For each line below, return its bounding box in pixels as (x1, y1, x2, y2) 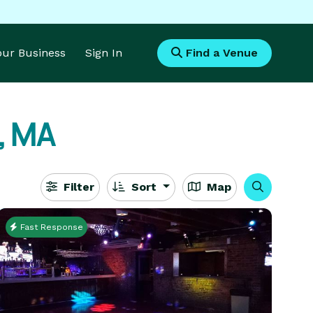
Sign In (85, 46, 122, 59)
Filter (60, 180, 95, 194)
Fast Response (17, 222, 84, 232)
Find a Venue (182, 46, 258, 59)
